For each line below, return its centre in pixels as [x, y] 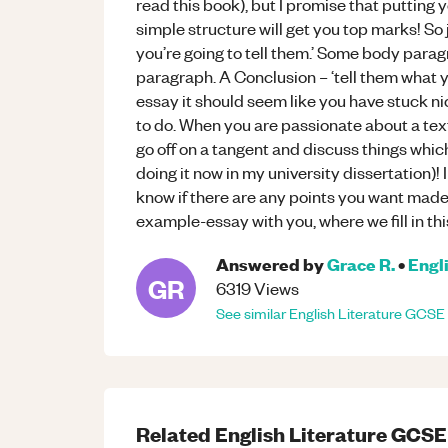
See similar [252, 313]
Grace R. [361, 263]
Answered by [270, 263]
